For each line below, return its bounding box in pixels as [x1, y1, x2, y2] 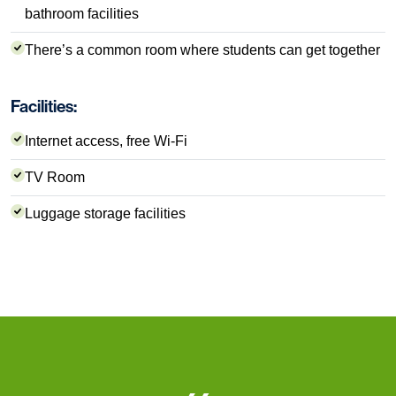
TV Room [25, 170, 85, 186]
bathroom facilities [25, 6, 139, 22]
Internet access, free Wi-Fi [25, 133, 187, 149]
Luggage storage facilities [25, 206, 186, 222]
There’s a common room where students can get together [25, 42, 380, 58]
